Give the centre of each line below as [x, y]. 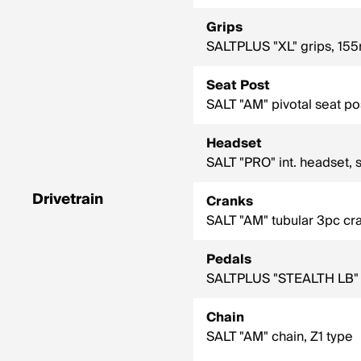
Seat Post [238, 85]
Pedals [229, 259]
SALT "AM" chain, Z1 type [280, 337]
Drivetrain [68, 199]
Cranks [230, 201]
